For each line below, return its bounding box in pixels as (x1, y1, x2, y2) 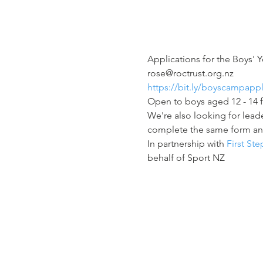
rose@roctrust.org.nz (147, 67, 236, 79)
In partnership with (147, 137, 227, 149)
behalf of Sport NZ (147, 151, 225, 163)
